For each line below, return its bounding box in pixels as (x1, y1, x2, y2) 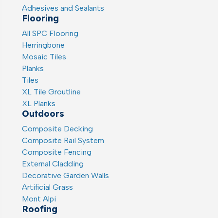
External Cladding (21, 159, 84, 168)
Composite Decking (21, 124, 93, 133)
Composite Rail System (21, 135, 104, 145)
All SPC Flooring (21, 28, 78, 38)
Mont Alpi (21, 194, 56, 203)
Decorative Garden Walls (21, 170, 109, 180)
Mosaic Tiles (21, 52, 66, 61)
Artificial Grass (21, 182, 73, 192)
